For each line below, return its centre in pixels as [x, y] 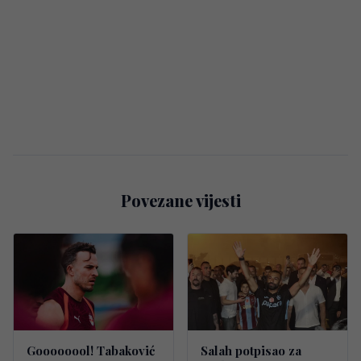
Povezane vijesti [180, 200]
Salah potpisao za [251, 350]
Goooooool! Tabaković [91, 350]
